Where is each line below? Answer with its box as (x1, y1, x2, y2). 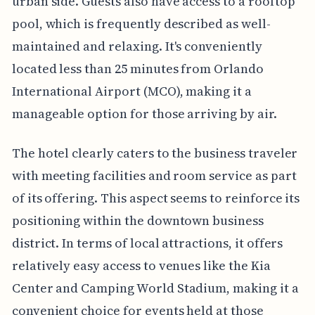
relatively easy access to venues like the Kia (11, 256, 271, 274)
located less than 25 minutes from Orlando (11, 59, 264, 77)
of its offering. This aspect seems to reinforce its (11, 188, 300, 207)
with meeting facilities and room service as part (11, 166, 297, 184)
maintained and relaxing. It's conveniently (11, 37, 262, 55)
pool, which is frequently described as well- (11, 14, 271, 32)
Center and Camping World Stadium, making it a (11, 278, 299, 297)
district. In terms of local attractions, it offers (11, 233, 283, 252)
